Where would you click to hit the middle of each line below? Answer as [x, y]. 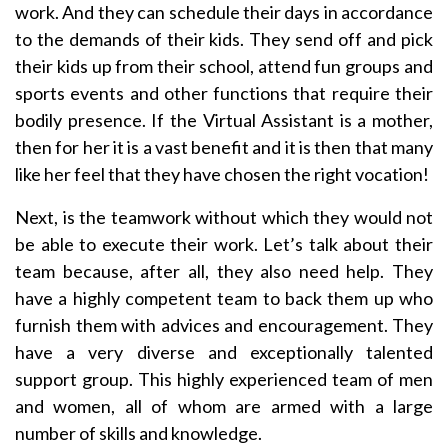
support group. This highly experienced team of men [224, 378]
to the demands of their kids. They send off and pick [224, 38]
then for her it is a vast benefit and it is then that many [224, 146]
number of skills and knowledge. [138, 432]
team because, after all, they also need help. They [224, 270]
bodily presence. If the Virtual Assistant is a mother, [224, 119]
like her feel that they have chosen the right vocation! [222, 173]
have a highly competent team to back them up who [224, 297]
